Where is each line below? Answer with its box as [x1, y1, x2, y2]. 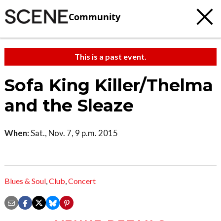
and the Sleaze [4, 95, 134, 116]
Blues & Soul [4, 176, 46, 186]
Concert [68, 176, 96, 186]
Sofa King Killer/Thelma [4, 75, 213, 96]
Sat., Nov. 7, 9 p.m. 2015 [29, 128, 118, 138]
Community [69, 10, 120, 23]
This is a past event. [74, 52, 147, 61]
